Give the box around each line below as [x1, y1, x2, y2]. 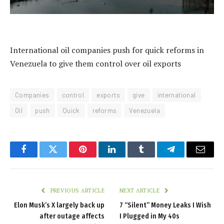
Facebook [22, 152, 58, 161]
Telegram [170, 152, 204, 161]
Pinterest [81, 152, 113, 161]
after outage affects [39, 212, 104, 221]
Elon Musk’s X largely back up [14, 201, 104, 210]
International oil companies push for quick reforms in [10, 44, 204, 56]
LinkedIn [111, 152, 144, 161]
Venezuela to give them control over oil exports [10, 58, 181, 69]
